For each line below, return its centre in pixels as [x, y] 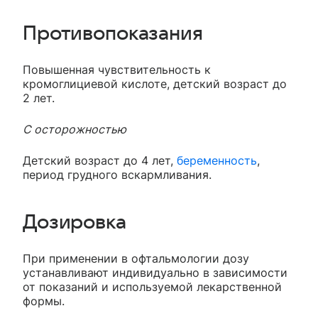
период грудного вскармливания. [117, 175]
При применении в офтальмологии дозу [136, 259]
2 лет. [39, 98]
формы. [44, 301]
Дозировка [75, 223]
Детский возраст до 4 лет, [100, 161]
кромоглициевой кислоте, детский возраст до [155, 84]
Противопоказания [113, 34]
